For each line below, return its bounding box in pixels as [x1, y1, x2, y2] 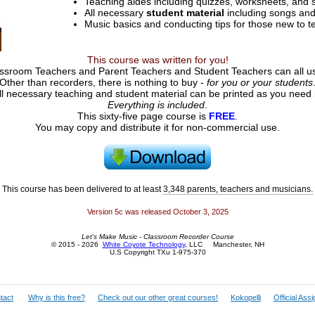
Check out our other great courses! [98, 293, 218, 302]
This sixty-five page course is [77, 110, 209, 122]
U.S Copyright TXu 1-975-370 [109, 248, 206, 257]
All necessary [84, 7, 146, 18]
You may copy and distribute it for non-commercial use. [35, 122, 280, 133]
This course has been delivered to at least [2, 184, 163, 194]
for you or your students [207, 77, 313, 88]
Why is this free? [28, 293, 85, 302]
